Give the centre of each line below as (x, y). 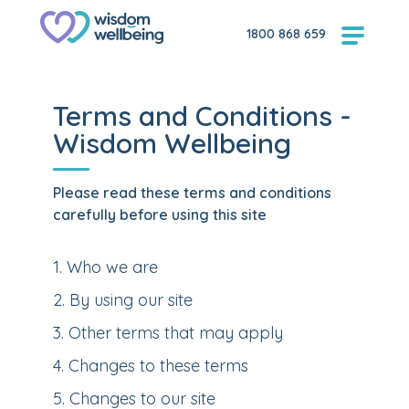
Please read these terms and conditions (192, 193)
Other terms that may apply (176, 333)
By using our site (131, 300)
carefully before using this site (160, 215)
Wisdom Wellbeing (172, 143)
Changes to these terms (158, 366)
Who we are (112, 267)
